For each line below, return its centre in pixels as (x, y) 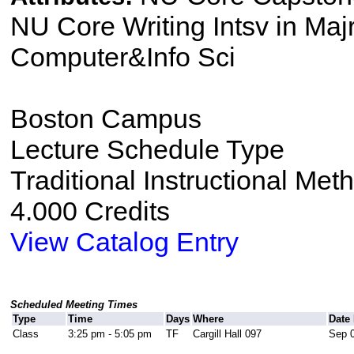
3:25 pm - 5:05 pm (109, 334)
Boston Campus (105, 119)
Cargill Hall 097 (227, 334)
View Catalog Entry (124, 242)
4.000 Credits (90, 211)
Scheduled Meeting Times (73, 305)
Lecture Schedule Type (147, 150)
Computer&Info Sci (122, 57)
